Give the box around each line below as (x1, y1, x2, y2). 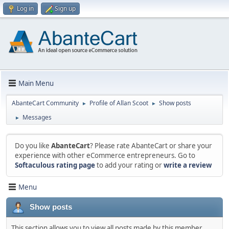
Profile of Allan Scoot (89, 99, 148, 107)
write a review (164, 161, 212, 170)
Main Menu (18, 78, 54, 88)
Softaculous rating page (15, 161, 95, 170)
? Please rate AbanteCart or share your (90, 141, 212, 150)
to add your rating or (95, 161, 164, 170)
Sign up (55, 4, 76, 13)
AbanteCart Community (12, 99, 79, 107)
